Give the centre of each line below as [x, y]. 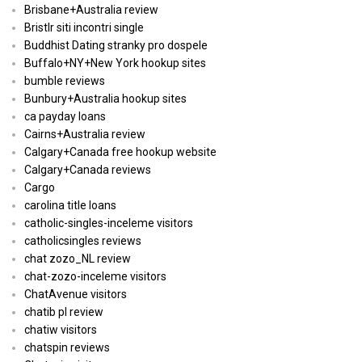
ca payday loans [65, 117]
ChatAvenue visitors [76, 295]
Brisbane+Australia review [91, 10]
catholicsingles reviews [83, 241]
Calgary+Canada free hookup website [120, 152]
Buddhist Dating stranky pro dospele [116, 46]
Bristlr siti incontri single [84, 28]
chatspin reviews [67, 348]
